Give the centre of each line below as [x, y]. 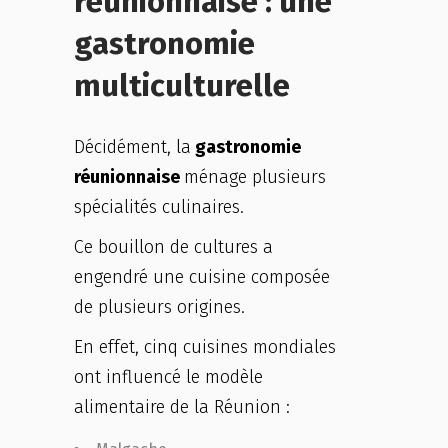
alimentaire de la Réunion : [182, 407]
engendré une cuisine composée [202, 277]
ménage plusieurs [255, 177]
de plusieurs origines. [159, 307]
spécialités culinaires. [159, 207]
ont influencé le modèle [168, 377]
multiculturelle [182, 85]
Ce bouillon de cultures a [173, 247]
